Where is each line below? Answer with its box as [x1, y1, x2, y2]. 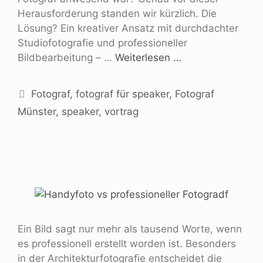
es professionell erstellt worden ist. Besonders [18, 237, 236, 249]
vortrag [104, 105, 139, 117]
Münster [18, 105, 56, 117]
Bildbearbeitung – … [18, 51, 115, 63]
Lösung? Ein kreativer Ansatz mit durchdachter [18, 22, 238, 34]
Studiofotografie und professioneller [18, 36, 187, 49]
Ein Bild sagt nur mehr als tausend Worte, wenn [18, 222, 242, 235]
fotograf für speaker [76, 87, 170, 100]
